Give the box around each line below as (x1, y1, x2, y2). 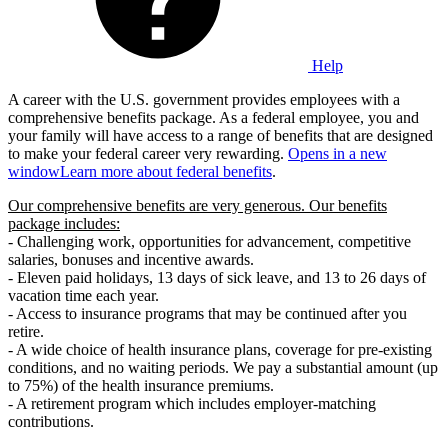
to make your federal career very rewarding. (8, 145, 288, 163)
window (8, 163, 60, 181)
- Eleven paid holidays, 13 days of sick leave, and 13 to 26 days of (8, 269, 426, 287)
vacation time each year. (8, 287, 159, 305)
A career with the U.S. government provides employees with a (8, 91, 400, 109)
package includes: (8, 215, 120, 233)
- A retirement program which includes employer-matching (8, 395, 376, 413)
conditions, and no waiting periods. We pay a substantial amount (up (8, 359, 438, 377)
